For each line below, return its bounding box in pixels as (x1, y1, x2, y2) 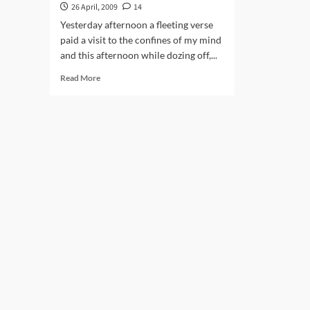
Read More (60, 73, 100, 83)
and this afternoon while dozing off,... (60, 49, 217, 61)
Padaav (100, 123, 127, 134)
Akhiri (100, 110, 123, 120)
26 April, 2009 (71, 1, 118, 13)
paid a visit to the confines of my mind (60, 34, 221, 46)
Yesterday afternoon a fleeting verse (60, 19, 213, 30)
